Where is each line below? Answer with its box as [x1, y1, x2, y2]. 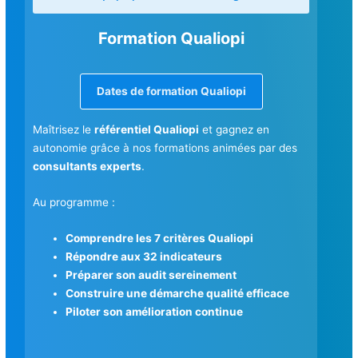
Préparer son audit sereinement [66, 268, 237, 281]
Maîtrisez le [33, 122, 95, 136]
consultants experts [33, 159, 142, 173]
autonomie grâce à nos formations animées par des [33, 141, 298, 154]
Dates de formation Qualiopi [96, 84, 246, 97]
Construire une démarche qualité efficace [66, 286, 290, 300]
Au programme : [33, 195, 116, 209]
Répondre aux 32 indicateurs [66, 249, 223, 263]
